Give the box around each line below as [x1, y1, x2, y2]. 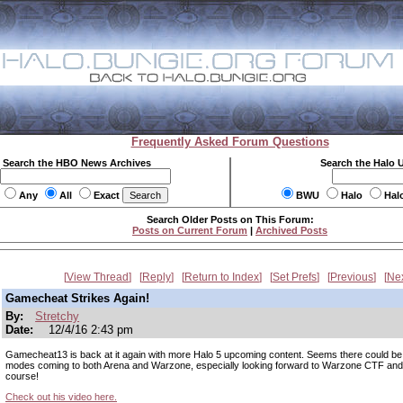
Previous [330, 271, 373, 283]
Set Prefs [273, 271, 317, 283]
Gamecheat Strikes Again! [5, 291, 149, 305]
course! [5, 371, 39, 381]
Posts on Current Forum [132, 225, 247, 236]
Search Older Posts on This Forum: [146, 214, 314, 225]
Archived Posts [255, 225, 327, 236]
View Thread [67, 271, 129, 283]
